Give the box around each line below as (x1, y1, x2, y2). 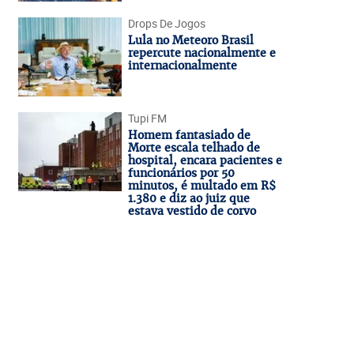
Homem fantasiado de (127, 128, 250, 142)
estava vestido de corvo (127, 204, 256, 218)
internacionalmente (127, 58, 237, 73)
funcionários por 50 (127, 166, 235, 180)
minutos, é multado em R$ (127, 179, 276, 193)
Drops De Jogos (127, 16, 205, 31)
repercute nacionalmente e (127, 46, 276, 60)
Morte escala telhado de (127, 141, 260, 155)
